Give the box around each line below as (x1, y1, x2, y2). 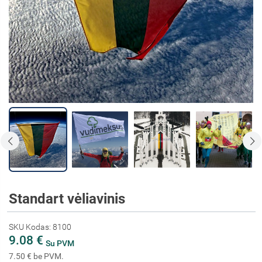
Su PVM (46, 238, 74, 248)
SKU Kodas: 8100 (9, 222, 71, 232)
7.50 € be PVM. (9, 251, 64, 261)
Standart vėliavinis (9, 190, 125, 207)
